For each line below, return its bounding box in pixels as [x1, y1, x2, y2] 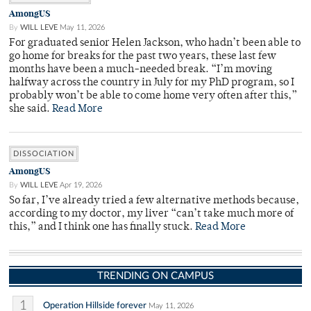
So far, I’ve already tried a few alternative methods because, [9, 196, 299, 207]
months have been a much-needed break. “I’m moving [9, 65, 272, 76]
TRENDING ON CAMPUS [97, 271, 214, 282]
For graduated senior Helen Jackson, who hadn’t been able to [9, 38, 301, 49]
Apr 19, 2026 [60, 181, 102, 190]
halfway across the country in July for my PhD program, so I [9, 78, 294, 89]
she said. [9, 104, 52, 115]
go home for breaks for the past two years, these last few [9, 51, 276, 62]
